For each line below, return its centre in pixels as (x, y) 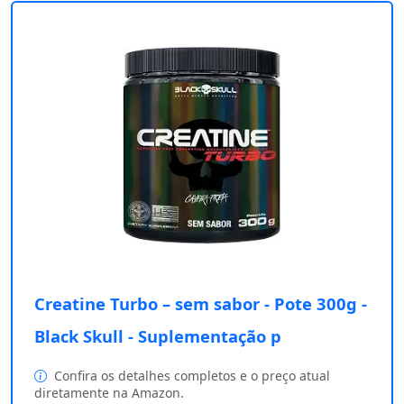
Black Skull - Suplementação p (158, 336)
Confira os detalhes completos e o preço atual (190, 376)
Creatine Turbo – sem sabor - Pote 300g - (201, 304)
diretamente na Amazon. (109, 393)
